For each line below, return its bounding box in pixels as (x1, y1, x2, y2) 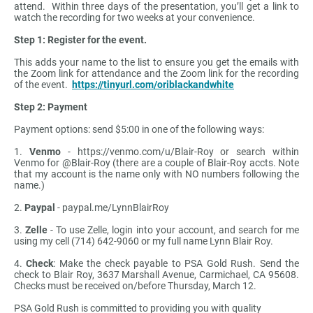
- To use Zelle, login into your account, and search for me (48, 224, 300, 236)
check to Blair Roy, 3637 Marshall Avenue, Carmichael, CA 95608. (14, 269, 299, 281)
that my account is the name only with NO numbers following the (14, 168, 299, 180)
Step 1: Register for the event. (14, 34, 149, 46)
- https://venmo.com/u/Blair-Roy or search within (60, 146, 300, 158)
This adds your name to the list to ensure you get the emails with (14, 57, 299, 68)
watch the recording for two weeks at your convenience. (14, 12, 255, 24)
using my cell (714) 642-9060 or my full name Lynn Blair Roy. (14, 235, 273, 247)
